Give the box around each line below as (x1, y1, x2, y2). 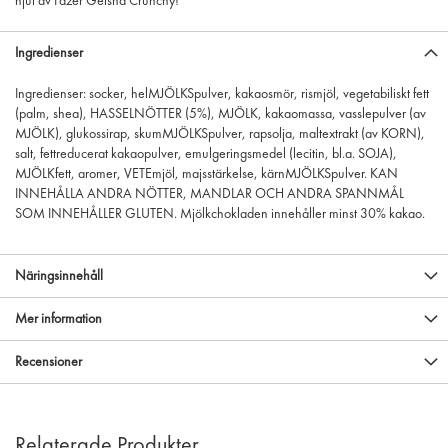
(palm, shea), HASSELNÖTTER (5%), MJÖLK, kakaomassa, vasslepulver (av (15, 107, 426, 121)
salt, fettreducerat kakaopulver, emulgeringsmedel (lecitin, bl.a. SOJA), (15, 147, 397, 161)
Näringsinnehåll (15, 269, 103, 283)
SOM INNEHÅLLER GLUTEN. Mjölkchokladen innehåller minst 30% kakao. (15, 207, 425, 221)
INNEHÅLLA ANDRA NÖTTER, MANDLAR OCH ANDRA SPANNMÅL (15, 187, 404, 201)
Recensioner (15, 355, 82, 369)
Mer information (15, 312, 102, 326)
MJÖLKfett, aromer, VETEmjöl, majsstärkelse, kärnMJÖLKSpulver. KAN (15, 167, 398, 181)
